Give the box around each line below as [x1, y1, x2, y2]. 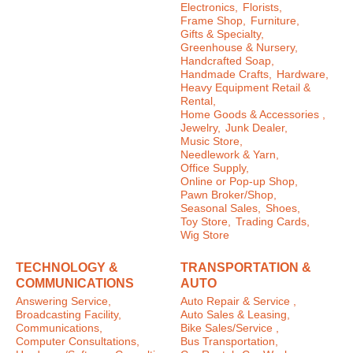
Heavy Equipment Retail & [180, 82, 310, 95]
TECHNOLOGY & [16, 261, 118, 275]
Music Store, [180, 136, 243, 148]
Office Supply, [180, 162, 249, 175]
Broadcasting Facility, [16, 308, 121, 321]
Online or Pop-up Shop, [180, 176, 298, 188]
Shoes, [266, 203, 300, 215]
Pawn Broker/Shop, [180, 189, 277, 202]
